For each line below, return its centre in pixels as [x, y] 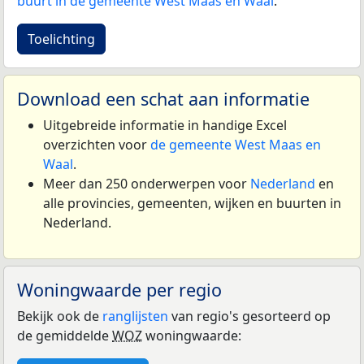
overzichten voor [97, 145]
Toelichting [61, 39]
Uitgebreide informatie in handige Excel [165, 126]
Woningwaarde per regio [119, 290]
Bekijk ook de [60, 316]
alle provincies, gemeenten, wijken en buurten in [192, 204]
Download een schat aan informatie [163, 99]
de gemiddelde [65, 336]
